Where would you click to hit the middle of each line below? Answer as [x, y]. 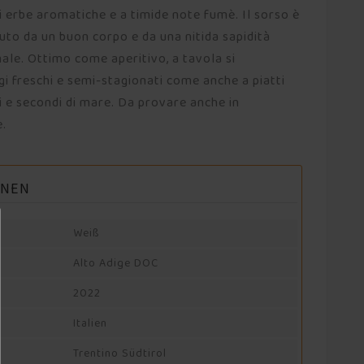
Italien [90, 323]
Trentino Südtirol [120, 353]
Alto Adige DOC [116, 263]
